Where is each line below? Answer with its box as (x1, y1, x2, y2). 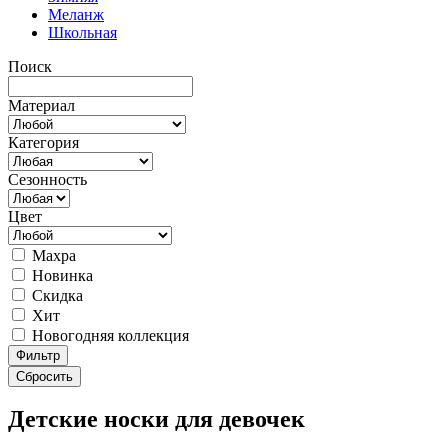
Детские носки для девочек (8, 406, 305, 433)
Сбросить (16, 368, 73, 384)
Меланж (48, 5, 104, 23)
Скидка (28, 286, 83, 304)
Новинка (28, 266, 93, 284)
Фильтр (16, 347, 60, 363)
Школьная (48, 23, 117, 41)
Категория (8, 133, 79, 151)
